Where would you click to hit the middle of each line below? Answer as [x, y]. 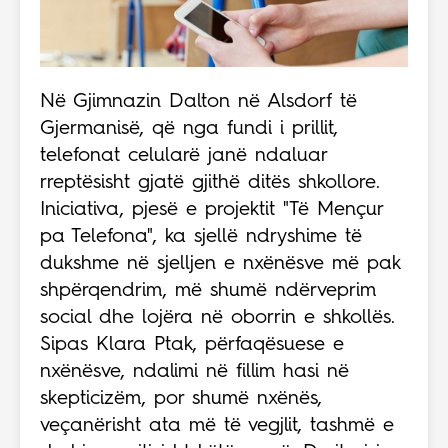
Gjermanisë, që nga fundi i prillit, [189, 128]
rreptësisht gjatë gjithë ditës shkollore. [210, 182]
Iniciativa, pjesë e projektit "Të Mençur [211, 209]
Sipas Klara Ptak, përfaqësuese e [192, 344]
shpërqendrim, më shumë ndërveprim [208, 290]
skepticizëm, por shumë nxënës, [181, 398]
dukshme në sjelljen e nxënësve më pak [220, 263]
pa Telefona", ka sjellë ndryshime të [201, 236]
